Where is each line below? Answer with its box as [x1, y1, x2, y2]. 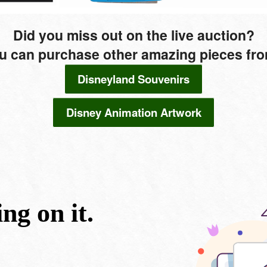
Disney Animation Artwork [66, 104, 201, 121]
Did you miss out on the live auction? [13, 24, 254, 45]
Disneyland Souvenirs [77, 71, 190, 88]
